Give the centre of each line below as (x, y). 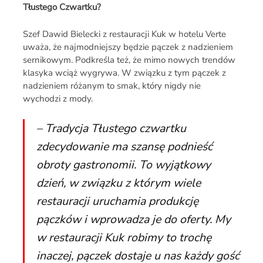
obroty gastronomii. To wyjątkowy (123, 165)
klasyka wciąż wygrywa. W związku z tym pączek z (124, 73)
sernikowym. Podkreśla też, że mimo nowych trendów (129, 60)
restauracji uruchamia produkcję (117, 201)
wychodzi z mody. (58, 99)
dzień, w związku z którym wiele (118, 183)
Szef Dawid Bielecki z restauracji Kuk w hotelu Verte (124, 34)
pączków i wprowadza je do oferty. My (133, 219)
